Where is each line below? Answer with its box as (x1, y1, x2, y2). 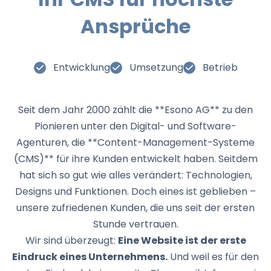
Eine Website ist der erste (117, 233, 246, 248)
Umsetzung (129, 60, 183, 75)
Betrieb (202, 60, 238, 75)
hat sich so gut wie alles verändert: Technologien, (19, 168, 252, 183)
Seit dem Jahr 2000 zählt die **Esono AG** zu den (18, 103, 253, 117)
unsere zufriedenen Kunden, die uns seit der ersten (16, 201, 255, 215)
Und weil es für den (168, 250, 259, 264)
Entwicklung (53, 60, 110, 75)
